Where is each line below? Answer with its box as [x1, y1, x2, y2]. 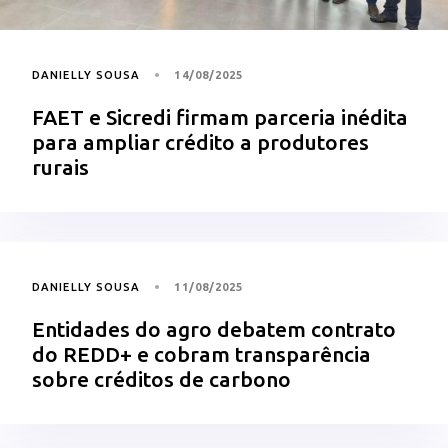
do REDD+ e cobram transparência [32, 341, 371, 366]
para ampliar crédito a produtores [32, 129, 369, 154]
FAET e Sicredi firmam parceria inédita [32, 104, 408, 129]
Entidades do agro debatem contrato [32, 316, 396, 341]
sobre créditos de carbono [32, 366, 291, 391]
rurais [32, 154, 89, 179]
